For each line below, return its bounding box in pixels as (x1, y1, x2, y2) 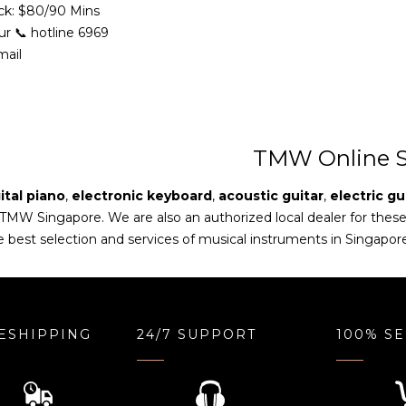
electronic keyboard (72, 187, 212, 204)
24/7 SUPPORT (137, 325, 256, 343)
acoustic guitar (218, 187, 324, 204)
